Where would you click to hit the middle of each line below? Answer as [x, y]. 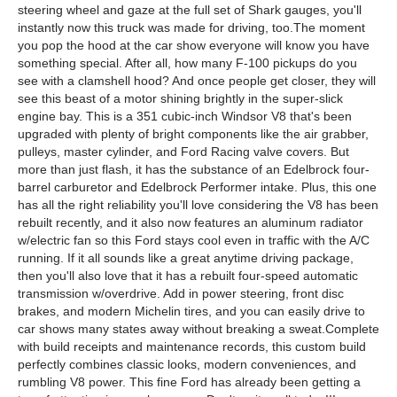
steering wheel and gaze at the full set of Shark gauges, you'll [190, 10]
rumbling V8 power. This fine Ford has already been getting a [189, 382]
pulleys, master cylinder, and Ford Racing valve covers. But [183, 152]
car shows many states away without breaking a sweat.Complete [198, 329]
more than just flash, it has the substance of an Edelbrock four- [194, 169]
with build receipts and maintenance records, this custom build [192, 346]
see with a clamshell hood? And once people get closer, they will [197, 81]
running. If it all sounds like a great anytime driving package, [186, 258]
